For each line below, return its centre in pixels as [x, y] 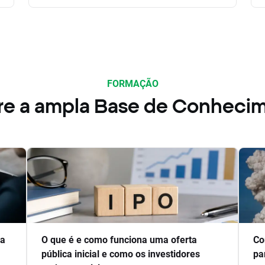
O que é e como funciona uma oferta [119, 239]
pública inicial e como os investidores [120, 253]
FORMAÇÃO [132, 83]
